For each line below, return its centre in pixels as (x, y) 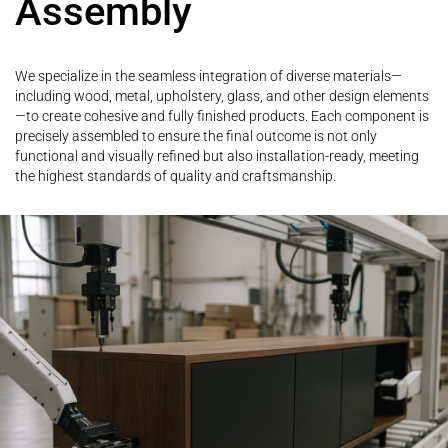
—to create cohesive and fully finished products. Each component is (222, 116)
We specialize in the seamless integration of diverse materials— (208, 76)
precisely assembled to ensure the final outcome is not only (196, 136)
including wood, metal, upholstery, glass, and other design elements (222, 96)
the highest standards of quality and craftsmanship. (175, 176)
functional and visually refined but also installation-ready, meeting (217, 156)
